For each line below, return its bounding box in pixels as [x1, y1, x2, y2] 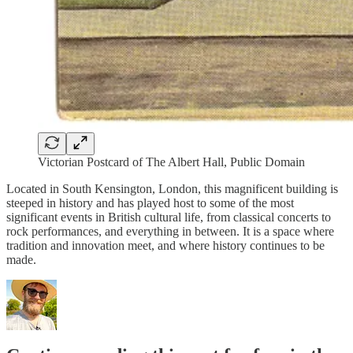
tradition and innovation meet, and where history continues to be [6, 238, 325, 252]
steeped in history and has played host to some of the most [6, 195, 294, 210]
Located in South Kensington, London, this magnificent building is [6, 181, 338, 195]
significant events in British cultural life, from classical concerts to [6, 210, 331, 224]
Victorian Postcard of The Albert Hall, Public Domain [38, 154, 305, 169]
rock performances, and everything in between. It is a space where [6, 224, 334, 238]
